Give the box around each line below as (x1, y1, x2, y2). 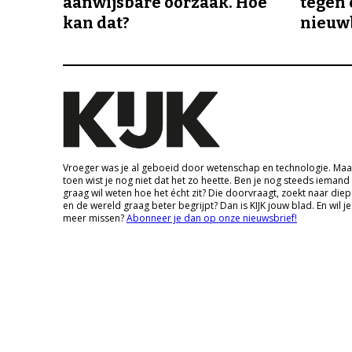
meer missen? (63, 211, 126, 225)
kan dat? (63, 13, 130, 33)
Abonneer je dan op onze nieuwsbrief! (126, 211, 297, 225)
